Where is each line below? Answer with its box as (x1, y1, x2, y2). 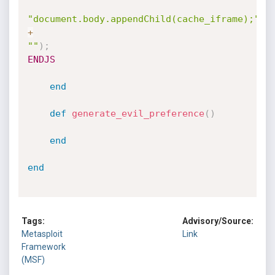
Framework (21, 242, 66, 252)
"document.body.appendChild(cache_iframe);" (27, 14, 260, 25)
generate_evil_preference (71, 108, 204, 119)
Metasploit (21, 229, 63, 239)
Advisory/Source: (182, 216, 254, 227)
